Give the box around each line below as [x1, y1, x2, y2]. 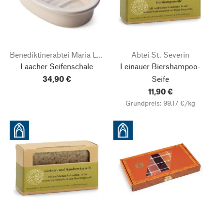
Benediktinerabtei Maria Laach [97, 50, 103, 59]
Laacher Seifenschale [20, 62, 93, 71]
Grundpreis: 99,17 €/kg [125, 99, 195, 107]
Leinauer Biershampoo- [120, 62, 201, 71]
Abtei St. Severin [131, 50, 189, 59]
